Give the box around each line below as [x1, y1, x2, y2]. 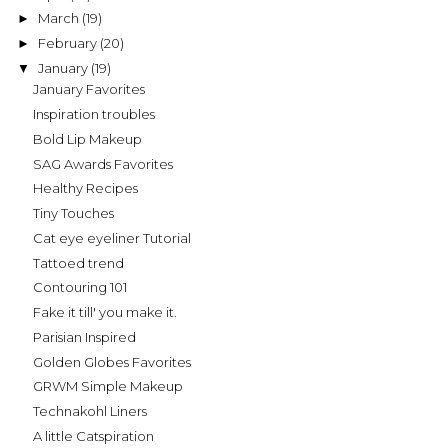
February [37, 35, 100, 52]
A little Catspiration [33, 427, 155, 444]
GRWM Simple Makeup [33, 378, 184, 395]
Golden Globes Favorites [33, 353, 192, 370]
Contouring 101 [33, 279, 128, 296]
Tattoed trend [33, 254, 125, 271]
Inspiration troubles [33, 106, 156, 123]
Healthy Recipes [33, 180, 139, 197]
